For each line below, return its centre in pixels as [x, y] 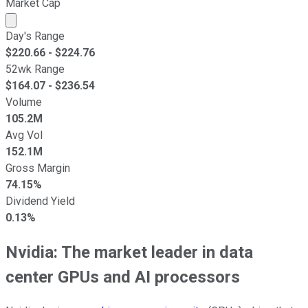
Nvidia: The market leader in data [129, 252]
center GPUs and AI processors [123, 277]
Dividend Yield [40, 201]
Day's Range [35, 36]
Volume [24, 102]
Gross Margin [38, 168]
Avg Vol [24, 135]
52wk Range [35, 69]
